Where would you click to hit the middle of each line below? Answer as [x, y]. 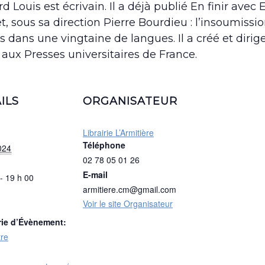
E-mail [95, 175]
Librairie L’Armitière [118, 133]
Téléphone [104, 145]
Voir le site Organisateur [128, 204]
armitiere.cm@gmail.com [130, 190]
